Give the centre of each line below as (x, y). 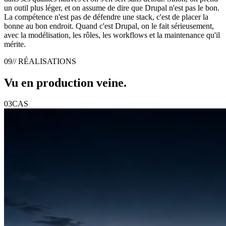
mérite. (15, 44)
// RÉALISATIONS (44, 61)
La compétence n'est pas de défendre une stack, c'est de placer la (106, 17)
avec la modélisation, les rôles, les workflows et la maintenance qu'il (112, 35)
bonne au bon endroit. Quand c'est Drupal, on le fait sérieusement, (109, 26)
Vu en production (49, 82)
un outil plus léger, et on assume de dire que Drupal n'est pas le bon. (112, 8)
